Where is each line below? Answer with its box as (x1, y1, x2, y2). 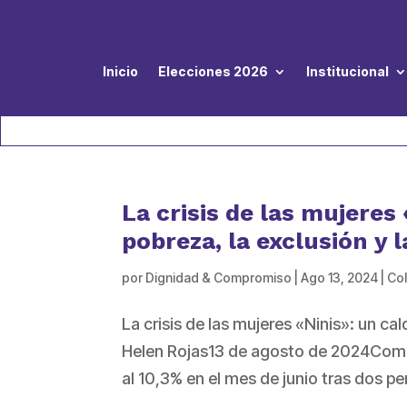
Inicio (103, 64, 138, 80)
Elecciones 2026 (158, 64, 268, 80)
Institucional (306, 64, 389, 80)
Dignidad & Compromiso (145, 270, 293, 286)
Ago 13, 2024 (301, 270, 379, 286)
